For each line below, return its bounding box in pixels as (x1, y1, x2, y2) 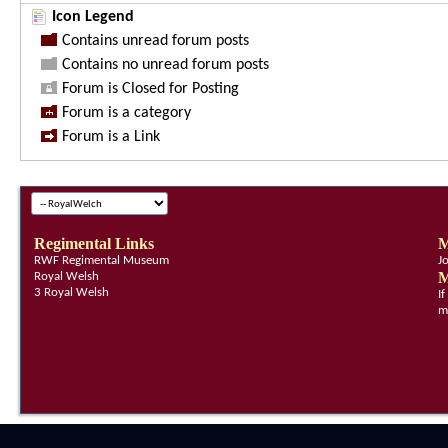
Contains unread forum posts (62, 33, 249, 49)
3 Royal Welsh (34, 286, 110, 299)
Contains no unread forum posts (62, 57, 269, 73)
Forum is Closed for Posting (62, 81, 239, 97)
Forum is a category (62, 105, 191, 121)
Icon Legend (52, 9, 134, 25)
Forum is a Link (62, 129, 160, 145)
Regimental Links (34, 235, 155, 252)
